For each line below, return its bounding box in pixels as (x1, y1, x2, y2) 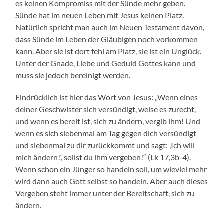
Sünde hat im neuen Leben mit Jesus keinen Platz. (15, 10, 184, 20)
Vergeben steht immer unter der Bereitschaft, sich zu (15, 188, 195, 198)
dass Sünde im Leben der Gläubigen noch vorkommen (15, 34, 198, 44)
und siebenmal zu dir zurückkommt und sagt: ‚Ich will (15, 140, 195, 150)
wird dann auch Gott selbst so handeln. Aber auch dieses (15, 176, 208, 186)
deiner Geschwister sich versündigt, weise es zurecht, (15, 104, 196, 114)
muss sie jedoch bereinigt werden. (15, 70, 131, 80)
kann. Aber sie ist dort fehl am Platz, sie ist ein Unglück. (15, 46, 202, 56)
